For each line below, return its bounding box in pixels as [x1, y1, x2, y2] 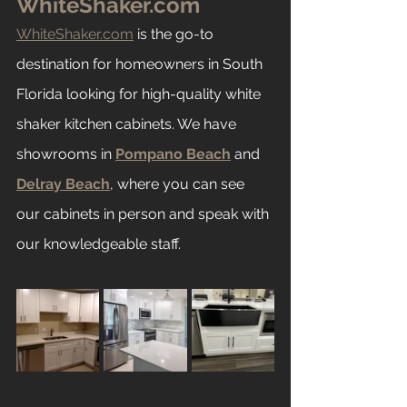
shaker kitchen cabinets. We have [16, 114, 240, 133]
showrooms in [16, 144, 115, 163]
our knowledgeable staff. [16, 234, 181, 253]
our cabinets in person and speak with [16, 204, 273, 223]
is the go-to [134, 25, 217, 43]
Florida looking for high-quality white [16, 84, 264, 103]
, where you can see [110, 174, 248, 193]
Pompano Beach [115, 144, 231, 163]
